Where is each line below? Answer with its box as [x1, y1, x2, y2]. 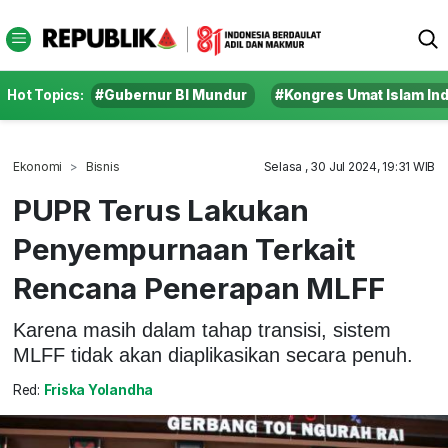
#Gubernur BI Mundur [95, 87, 248, 103]
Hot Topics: [7, 87, 84, 103]
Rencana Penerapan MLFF [12, 270, 385, 306]
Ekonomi [12, 159, 63, 174]
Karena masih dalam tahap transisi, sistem [12, 318, 391, 341]
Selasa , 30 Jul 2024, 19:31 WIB [263, 159, 436, 174]
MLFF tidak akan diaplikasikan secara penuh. [12, 343, 413, 366]
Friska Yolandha [43, 382, 154, 399]
